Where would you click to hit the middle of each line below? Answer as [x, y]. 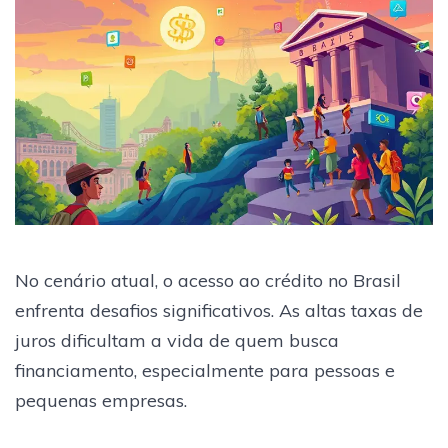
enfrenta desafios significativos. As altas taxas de [219, 311]
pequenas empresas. [101, 401]
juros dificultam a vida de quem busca [177, 341]
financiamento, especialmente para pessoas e [205, 371]
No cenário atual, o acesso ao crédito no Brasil [208, 281]
